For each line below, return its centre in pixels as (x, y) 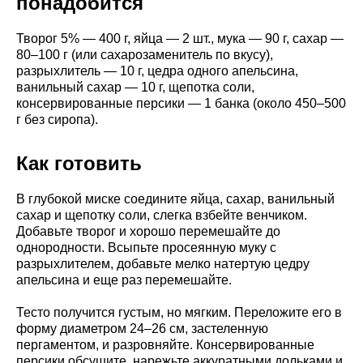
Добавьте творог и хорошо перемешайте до (148, 231)
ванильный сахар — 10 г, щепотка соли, (135, 87)
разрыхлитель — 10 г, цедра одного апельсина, (157, 70)
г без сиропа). (57, 119)
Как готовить (79, 163)
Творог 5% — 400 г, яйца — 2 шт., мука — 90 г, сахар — (180, 38)
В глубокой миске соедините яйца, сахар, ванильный (175, 199)
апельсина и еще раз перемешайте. (124, 280)
